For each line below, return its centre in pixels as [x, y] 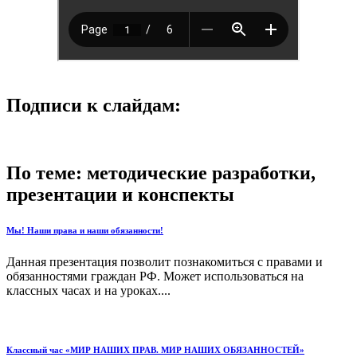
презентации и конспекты [120, 194]
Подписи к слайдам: [94, 106]
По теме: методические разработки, [161, 173]
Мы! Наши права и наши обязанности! [85, 230]
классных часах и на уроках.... [88, 290]
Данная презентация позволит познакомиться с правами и [165, 261]
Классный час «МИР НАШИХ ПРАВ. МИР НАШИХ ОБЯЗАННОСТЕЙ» [155, 349]
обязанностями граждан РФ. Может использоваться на [155, 276]
